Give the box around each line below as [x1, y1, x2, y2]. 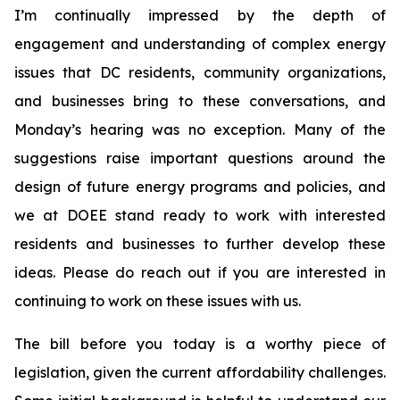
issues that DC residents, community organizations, [14, 63, 386, 81]
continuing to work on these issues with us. [14, 292, 301, 310]
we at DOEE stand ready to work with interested [14, 206, 386, 224]
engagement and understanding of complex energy [14, 35, 386, 53]
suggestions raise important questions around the [14, 149, 386, 167]
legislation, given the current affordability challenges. [14, 363, 386, 381]
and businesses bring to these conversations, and [14, 92, 386, 110]
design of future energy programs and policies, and [14, 178, 386, 196]
